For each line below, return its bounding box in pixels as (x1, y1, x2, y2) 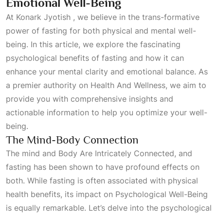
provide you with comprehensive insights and (6, 94, 173, 104)
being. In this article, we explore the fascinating (6, 39, 181, 49)
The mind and (6, 148, 58, 158)
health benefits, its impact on (6, 189, 115, 199)
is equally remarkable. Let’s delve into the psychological (6, 203, 212, 213)
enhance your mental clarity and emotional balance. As (6, 67, 208, 76)
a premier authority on (6, 80, 91, 90)
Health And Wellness (91, 80, 165, 90)
